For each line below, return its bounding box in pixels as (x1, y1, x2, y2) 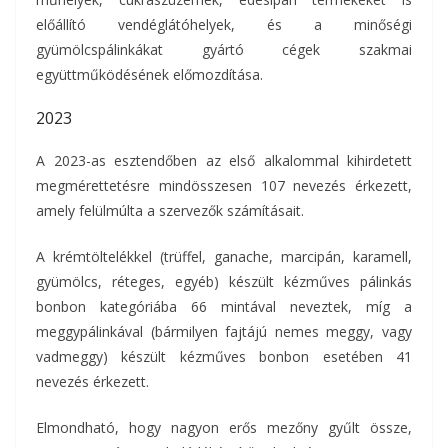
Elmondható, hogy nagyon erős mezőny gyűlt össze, (36, 418, 412, 437)
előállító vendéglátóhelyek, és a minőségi (36, 15, 412, 34)
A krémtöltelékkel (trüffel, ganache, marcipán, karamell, (36, 247, 412, 266)
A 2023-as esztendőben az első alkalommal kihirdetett (36, 151, 412, 170)
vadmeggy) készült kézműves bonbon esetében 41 (36, 347, 412, 366)
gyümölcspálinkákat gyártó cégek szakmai (36, 40, 412, 59)
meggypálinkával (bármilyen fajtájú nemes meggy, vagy (36, 322, 412, 341)
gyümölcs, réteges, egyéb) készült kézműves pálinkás (36, 272, 412, 291)
